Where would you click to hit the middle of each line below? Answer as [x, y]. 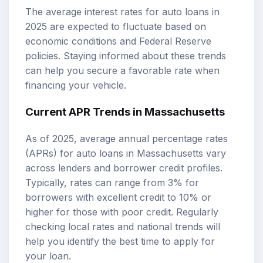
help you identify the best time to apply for [120, 242]
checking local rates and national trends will [123, 227]
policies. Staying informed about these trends [126, 55]
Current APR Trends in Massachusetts [125, 112]
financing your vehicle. [76, 85]
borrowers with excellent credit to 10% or [118, 198]
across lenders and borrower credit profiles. [124, 168]
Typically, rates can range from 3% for [112, 183]
